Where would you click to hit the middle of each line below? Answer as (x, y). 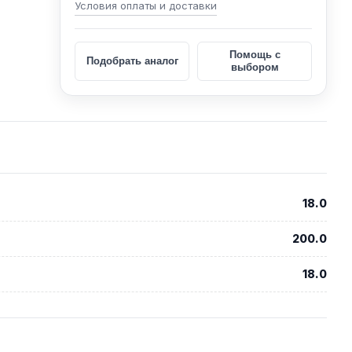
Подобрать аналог (132, 61)
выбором (255, 67)
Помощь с (255, 55)
